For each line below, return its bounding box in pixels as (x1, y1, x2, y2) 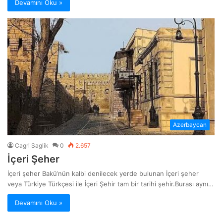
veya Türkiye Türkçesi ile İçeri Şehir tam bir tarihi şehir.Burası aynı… (7, 180, 214, 188)
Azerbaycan (173, 121, 207, 129)
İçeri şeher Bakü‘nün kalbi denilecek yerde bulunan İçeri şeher (7, 169, 199, 178)
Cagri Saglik (15, 142, 49, 150)
